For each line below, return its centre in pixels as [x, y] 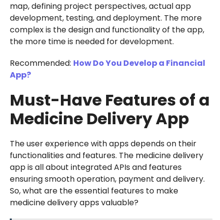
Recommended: [41, 63]
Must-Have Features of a [110, 100]
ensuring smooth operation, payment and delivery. [107, 179]
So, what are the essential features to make [94, 191]
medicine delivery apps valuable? [74, 202]
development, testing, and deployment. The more [106, 18]
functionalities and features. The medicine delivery [106, 155]
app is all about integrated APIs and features [96, 167]
